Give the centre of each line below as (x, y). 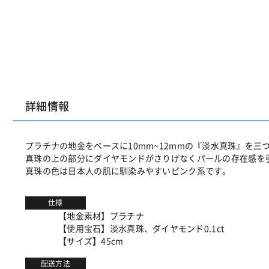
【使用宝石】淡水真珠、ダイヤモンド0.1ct (141, 228)
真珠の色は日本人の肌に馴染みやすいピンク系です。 (128, 170)
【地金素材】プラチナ (101, 215)
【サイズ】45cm (91, 240)
